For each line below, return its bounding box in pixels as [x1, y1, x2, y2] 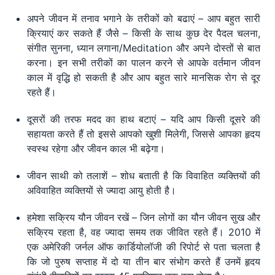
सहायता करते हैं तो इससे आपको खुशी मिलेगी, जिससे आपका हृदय [27, 128, 260, 141]
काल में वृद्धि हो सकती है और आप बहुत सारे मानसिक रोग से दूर [27, 71, 260, 84]
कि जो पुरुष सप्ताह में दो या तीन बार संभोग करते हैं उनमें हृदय [27, 255, 260, 268]
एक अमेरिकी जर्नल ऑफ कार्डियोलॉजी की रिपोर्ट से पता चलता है [27, 241, 260, 254]
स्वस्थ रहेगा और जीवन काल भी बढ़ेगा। [27, 142, 165, 155]
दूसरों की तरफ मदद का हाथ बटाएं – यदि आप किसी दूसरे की [27, 113, 260, 126]
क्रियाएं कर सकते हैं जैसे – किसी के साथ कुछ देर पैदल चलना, [27, 27, 260, 40]
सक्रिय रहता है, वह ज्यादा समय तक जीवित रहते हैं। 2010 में [27, 226, 260, 239]
